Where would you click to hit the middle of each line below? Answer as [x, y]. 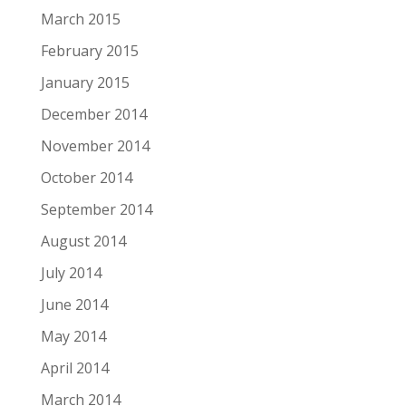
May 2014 [73, 336]
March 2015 [80, 19]
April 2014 [74, 368]
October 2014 [86, 178]
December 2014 [93, 114]
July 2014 [71, 273]
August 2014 [83, 241]
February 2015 [89, 51]
